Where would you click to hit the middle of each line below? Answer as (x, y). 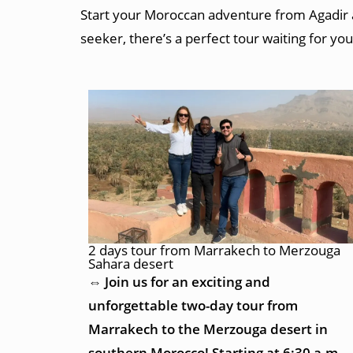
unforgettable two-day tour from (193, 305)
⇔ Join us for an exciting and (179, 281)
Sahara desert (131, 263)
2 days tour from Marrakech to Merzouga (214, 250)
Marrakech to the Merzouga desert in (208, 329)
